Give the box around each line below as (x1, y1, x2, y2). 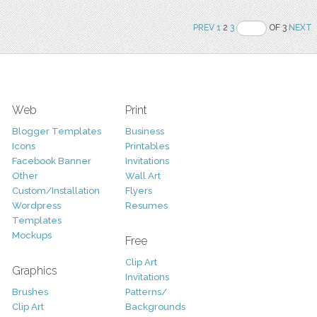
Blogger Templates (11, 126, 101, 137)
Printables (125, 141, 169, 152)
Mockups (11, 230, 52, 241)
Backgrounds (125, 301, 185, 313)
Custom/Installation (11, 185, 100, 197)
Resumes (125, 200, 168, 212)
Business (125, 126, 164, 137)
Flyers (125, 185, 152, 197)
